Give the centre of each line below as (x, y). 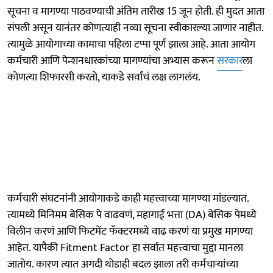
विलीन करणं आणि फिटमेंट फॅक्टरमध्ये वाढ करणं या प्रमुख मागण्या (130, 231)
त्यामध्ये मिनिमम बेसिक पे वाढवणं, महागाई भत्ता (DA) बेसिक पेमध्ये (132, 215)
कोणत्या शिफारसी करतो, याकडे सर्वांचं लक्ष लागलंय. (104, 77)
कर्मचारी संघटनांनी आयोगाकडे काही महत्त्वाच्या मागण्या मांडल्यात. (128, 198)
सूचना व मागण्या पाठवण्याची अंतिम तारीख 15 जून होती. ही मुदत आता (136, 11)
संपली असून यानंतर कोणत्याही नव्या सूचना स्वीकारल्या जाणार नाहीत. (135, 28)
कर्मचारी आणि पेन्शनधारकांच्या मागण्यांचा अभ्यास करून (112, 61)
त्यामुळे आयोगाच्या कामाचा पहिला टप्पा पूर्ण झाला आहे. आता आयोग (131, 44)
